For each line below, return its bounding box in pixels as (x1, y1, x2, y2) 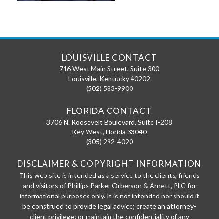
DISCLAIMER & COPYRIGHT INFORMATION (17, 158, 202, 169)
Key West (72, 127, 103, 136)
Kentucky (99, 74, 130, 83)
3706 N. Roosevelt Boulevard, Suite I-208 (46, 117, 173, 126)
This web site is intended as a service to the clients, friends (19, 171, 200, 179)
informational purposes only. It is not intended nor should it (19, 192, 199, 200)
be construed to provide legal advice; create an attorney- (22, 202, 197, 210)
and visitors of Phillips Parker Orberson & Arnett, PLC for (22, 181, 196, 190)
